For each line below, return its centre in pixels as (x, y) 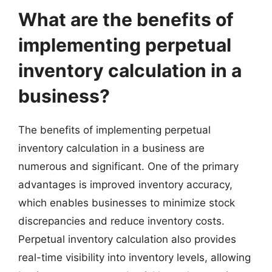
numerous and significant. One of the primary (128, 166)
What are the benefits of (126, 19)
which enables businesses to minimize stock (127, 202)
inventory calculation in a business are (111, 148)
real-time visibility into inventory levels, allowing (134, 257)
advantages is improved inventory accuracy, (125, 184)
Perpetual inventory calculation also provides (127, 239)
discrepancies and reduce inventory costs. (121, 221)
